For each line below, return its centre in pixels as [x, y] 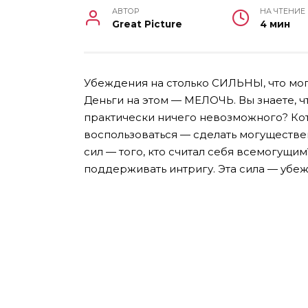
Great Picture [147, 24]
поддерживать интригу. [151, 168]
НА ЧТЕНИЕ [282, 11]
